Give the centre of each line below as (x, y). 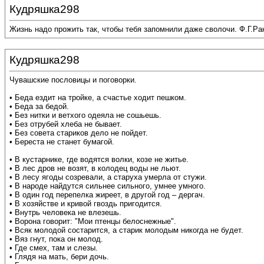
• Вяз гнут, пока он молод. (56, 239)
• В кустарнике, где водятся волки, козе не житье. (99, 160)
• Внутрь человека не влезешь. (65, 213)
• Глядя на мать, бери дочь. (59, 257)
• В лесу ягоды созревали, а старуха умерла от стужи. (108, 177)
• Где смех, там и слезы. (54, 248)
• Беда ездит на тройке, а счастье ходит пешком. (98, 98)
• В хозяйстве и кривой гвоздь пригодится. (86, 204)
